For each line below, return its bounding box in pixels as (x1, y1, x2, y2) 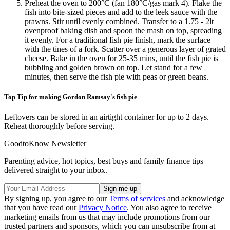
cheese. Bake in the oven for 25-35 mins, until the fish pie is (25, 53, 218, 63)
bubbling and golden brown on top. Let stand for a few (25, 63, 202, 72)
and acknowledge (167, 194, 224, 203)
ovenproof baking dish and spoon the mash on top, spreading (25, 26, 222, 35)
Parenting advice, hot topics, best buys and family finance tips (4, 156, 203, 165)
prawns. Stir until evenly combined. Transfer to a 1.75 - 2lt (25, 16, 214, 26)
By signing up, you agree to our (4, 194, 109, 203)
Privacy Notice (79, 203, 127, 212)
